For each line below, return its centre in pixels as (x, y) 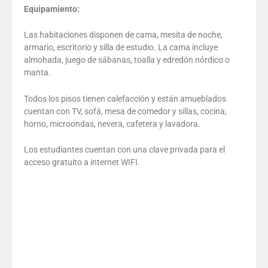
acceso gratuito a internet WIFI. (82, 162)
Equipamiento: (52, 9)
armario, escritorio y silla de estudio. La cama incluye (121, 48)
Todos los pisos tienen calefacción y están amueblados (125, 98)
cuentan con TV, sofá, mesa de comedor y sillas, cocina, (125, 111)
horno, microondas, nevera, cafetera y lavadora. (112, 124)
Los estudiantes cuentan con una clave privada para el (124, 149)
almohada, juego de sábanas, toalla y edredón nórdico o (127, 60)
